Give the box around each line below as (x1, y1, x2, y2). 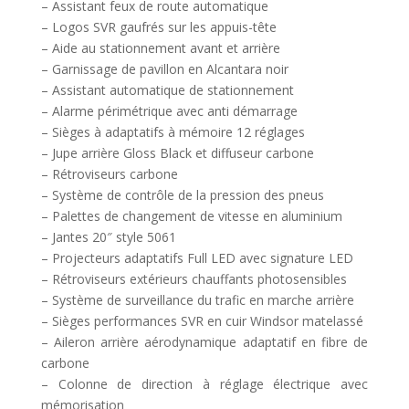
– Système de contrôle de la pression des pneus (40, 185, 324, 204)
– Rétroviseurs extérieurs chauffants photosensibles (40, 269, 347, 288)
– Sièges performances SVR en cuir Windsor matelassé (40, 311, 363, 330)
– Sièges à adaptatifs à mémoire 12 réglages (40, 122, 305, 141)
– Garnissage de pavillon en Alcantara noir (40, 59, 288, 78)
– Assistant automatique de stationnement (40, 80, 294, 99)
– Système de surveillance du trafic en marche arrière (40, 290, 354, 309)
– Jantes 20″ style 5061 (40, 227, 176, 246)
